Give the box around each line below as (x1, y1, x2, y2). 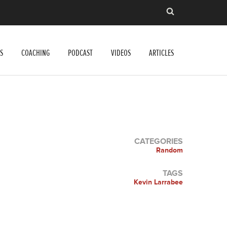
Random (156, 145, 183, 155)
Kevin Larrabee (134, 177, 183, 186)
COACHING (21, 47, 50, 59)
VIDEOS (111, 47, 131, 59)
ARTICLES (149, 47, 174, 59)
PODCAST (68, 47, 93, 59)
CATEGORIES (134, 136, 183, 146)
